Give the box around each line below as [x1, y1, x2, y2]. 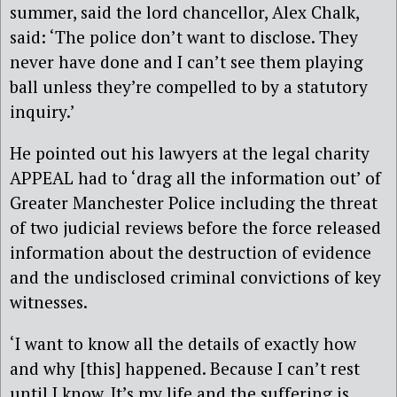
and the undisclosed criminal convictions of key [10, 266, 381, 289]
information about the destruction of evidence [10, 241, 371, 264]
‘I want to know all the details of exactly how [10, 332, 356, 355]
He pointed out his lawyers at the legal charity [10, 142, 370, 165]
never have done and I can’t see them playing [10, 50, 363, 73]
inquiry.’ [10, 99, 75, 122]
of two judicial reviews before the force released [10, 216, 381, 239]
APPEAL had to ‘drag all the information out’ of [10, 167, 381, 190]
